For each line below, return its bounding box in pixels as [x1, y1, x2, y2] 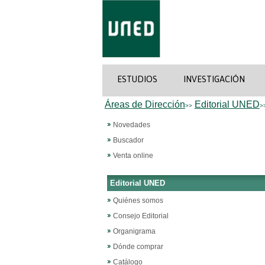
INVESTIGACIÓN [183, 74, 245, 84]
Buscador [112, 136, 144, 144]
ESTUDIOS [117, 74, 157, 84]
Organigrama [112, 227, 156, 235]
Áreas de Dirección [104, 99, 185, 109]
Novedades [112, 121, 150, 129]
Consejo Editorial [112, 212, 169, 220]
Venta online [112, 151, 153, 160]
